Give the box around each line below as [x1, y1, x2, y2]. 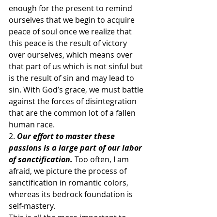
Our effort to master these [17, 131, 117, 142]
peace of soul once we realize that [9, 26, 134, 37]
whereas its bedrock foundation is [9, 189, 135, 200]
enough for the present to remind [9, 3, 134, 14]
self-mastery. [9, 201, 55, 212]
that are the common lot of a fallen [9, 108, 138, 119]
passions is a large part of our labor [9, 142, 144, 154]
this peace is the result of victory [9, 38, 129, 49]
